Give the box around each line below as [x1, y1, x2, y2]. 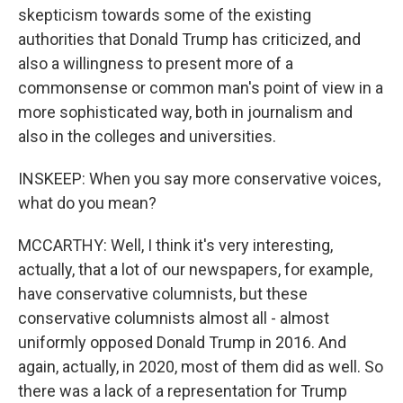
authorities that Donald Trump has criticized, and [18, 30, 361, 49]
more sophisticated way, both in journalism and [18, 103, 353, 121]
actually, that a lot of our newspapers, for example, [18, 260, 372, 279]
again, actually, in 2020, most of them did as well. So [18, 357, 383, 376]
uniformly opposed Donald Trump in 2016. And [18, 333, 346, 352]
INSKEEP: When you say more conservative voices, [18, 169, 381, 188]
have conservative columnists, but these [18, 284, 308, 303]
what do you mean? [18, 193, 157, 212]
